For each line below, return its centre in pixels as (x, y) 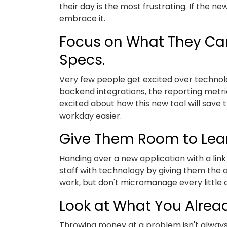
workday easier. (90, 116)
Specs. (84, 60)
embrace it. (82, 18)
